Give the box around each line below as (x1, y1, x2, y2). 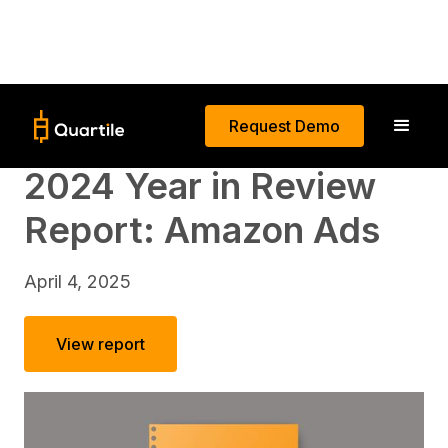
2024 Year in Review (24, 164, 376, 208)
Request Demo (229, 116, 340, 136)
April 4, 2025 (24, 271, 131, 292)
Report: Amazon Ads (24, 208, 380, 252)
